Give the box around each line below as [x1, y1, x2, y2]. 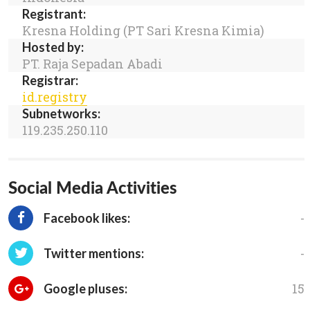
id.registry [22, 89, 87, 106]
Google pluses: [42, 281, 127, 297]
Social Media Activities [8, 177, 177, 198]
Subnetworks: [22, 106, 100, 122]
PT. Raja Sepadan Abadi [22, 55, 163, 73]
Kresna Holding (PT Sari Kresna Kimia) [22, 22, 264, 39]
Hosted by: [22, 39, 84, 55]
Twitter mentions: [42, 246, 144, 262]
